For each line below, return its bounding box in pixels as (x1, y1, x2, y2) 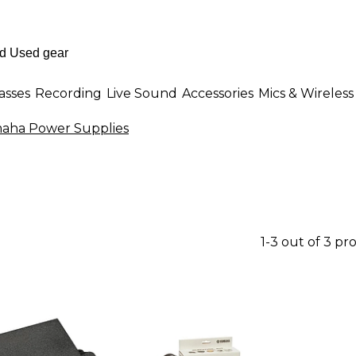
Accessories (182, 85, 253, 101)
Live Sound (106, 85, 177, 101)
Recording (35, 85, 102, 101)
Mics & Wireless (258, 85, 354, 101)
